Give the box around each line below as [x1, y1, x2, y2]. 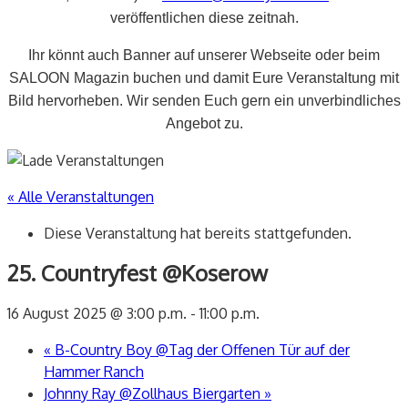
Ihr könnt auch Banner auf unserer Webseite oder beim [28, 47, 380, 63]
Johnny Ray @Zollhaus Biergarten [44, 383, 264, 403]
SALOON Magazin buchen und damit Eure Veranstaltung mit [9, 70, 399, 86]
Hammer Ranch [44, 362, 144, 381]
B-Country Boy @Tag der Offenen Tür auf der [51, 340, 350, 359]
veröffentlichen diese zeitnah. [109, 10, 299, 25]
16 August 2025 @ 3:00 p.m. [7, 303, 187, 322]
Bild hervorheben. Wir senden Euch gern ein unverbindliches [7, 93, 401, 108]
